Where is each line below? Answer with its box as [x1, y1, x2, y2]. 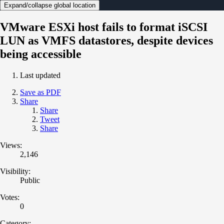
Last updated [20, 70, 60, 79]
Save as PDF [20, 87, 61, 96]
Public [20, 175, 40, 184]
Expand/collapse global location [4, 1, 95, 9]
